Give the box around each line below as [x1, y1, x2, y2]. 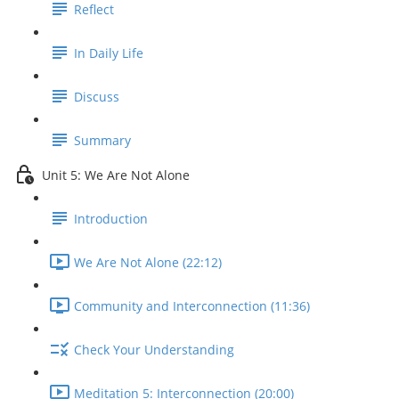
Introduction [74, 210, 148, 228]
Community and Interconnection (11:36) [74, 297, 310, 315]
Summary [74, 132, 131, 150]
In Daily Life [74, 45, 143, 62]
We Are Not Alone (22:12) [74, 254, 222, 272]
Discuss [74, 88, 119, 106]
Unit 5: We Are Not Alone [42, 167, 190, 184]
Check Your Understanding [74, 341, 234, 359]
